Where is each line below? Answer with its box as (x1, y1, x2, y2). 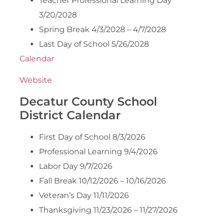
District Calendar (19, 108, 121, 122)
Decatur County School (19, 94, 157, 109)
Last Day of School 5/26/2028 (39, 39, 149, 49)
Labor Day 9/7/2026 (39, 161, 112, 171)
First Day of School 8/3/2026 (39, 132, 145, 142)
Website (19, 75, 52, 85)
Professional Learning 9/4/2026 (39, 146, 158, 156)
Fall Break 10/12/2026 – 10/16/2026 (39, 176, 166, 185)
